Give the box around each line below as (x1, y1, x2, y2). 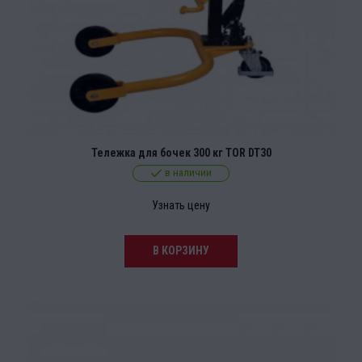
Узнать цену (152, 199, 210, 213)
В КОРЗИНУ (153, 244, 209, 258)
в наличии (164, 166, 212, 179)
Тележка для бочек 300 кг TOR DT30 (90, 146, 271, 160)
